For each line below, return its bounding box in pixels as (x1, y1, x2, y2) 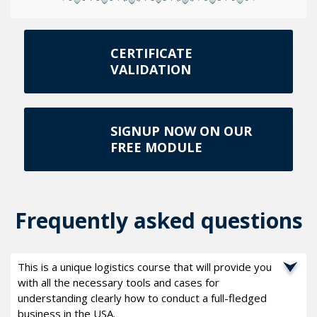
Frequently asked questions (14, 205, 303, 235)
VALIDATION (110, 60, 191, 78)
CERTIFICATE (110, 44, 192, 62)
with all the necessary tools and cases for (18, 275, 219, 289)
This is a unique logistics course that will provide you (18, 259, 272, 274)
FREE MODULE (110, 138, 202, 156)
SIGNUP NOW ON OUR (110, 122, 252, 139)
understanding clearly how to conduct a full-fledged (18, 290, 267, 305)
